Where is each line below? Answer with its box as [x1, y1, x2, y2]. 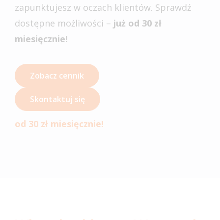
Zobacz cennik [30, 70, 84, 82]
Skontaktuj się [30, 94, 85, 105]
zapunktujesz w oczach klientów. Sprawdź [15, 1, 191, 14]
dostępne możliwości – [15, 17, 113, 29]
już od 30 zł [113, 17, 162, 29]
